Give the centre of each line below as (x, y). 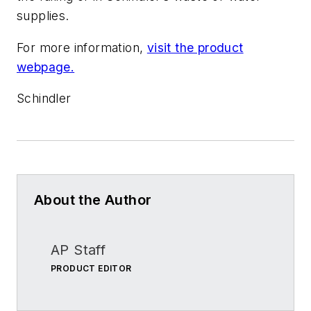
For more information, (82, 47)
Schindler (44, 99)
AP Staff (78, 250)
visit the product (195, 47)
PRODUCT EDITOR (91, 268)
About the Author (93, 200)
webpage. (46, 67)
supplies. (43, 16)
